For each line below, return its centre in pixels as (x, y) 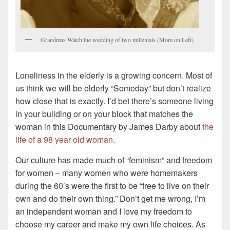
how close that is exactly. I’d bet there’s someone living (114, 101)
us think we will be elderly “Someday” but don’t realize (113, 88)
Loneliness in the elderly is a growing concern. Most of (114, 75)
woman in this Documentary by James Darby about (109, 126)
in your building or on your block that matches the (104, 113)
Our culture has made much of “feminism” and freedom (114, 160)
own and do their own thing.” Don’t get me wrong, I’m (110, 198)
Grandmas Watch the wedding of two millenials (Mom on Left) (117, 40)
